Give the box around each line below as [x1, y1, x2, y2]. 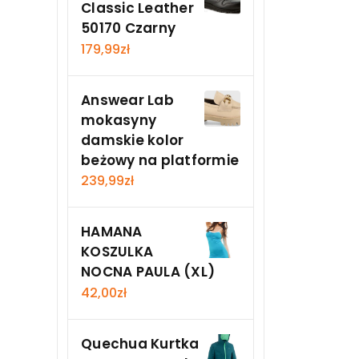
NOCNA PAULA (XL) [81, 262, 215, 282]
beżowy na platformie [81, 150, 239, 170]
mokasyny [81, 110, 156, 130]
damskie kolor [81, 130, 184, 150]
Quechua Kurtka [81, 333, 200, 353]
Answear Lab [81, 90, 174, 110]
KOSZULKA [81, 242, 153, 262]
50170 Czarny [81, 18, 175, 38]
